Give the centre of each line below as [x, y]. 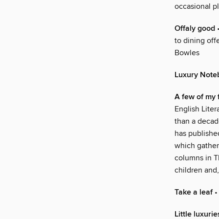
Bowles [187, 53]
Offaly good [195, 29]
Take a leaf [194, 193]
